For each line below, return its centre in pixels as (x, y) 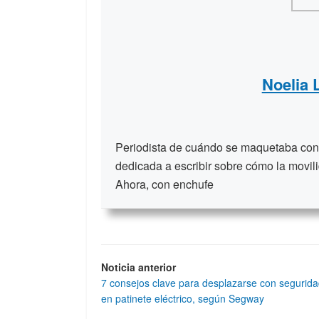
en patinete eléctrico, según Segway (183, 299)
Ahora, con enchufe (164, 184)
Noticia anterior (138, 267)
